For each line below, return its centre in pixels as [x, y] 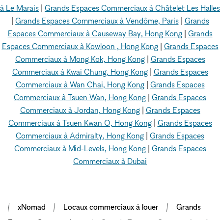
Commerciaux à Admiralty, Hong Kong [80, 136]
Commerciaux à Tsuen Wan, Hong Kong [80, 97]
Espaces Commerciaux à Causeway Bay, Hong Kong [95, 33]
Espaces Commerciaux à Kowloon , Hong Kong [80, 46]
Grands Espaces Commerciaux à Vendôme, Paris [97, 21]
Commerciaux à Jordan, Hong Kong [80, 110]
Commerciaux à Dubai [110, 161]
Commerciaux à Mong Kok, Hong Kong [80, 59]
